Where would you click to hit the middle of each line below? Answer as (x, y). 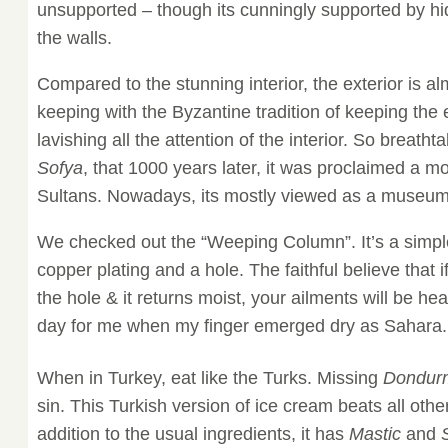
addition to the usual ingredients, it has (192, 434)
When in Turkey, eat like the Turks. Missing (209, 378)
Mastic (374, 434)
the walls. (74, 38)
